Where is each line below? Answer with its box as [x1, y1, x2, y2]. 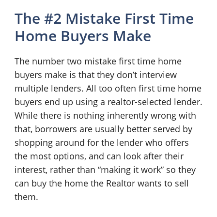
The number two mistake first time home [15, 55, 182, 67]
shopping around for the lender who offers [15, 137, 189, 148]
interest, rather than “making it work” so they [15, 164, 196, 175]
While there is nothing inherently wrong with [15, 109, 196, 121]
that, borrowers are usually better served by [15, 123, 192, 135]
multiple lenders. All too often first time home [15, 82, 201, 94]
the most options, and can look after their [15, 150, 184, 162]
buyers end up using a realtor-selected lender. [15, 96, 202, 108]
